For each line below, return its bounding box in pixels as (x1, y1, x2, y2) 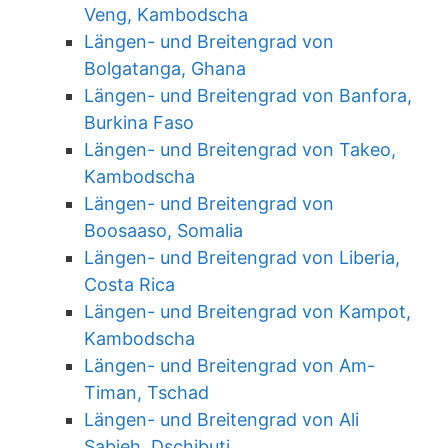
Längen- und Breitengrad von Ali (84, 409, 359, 430)
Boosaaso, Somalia (84, 220, 243, 241)
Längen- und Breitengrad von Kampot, (84, 301, 411, 322)
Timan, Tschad (84, 382, 209, 403)
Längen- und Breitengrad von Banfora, (84, 85, 412, 106)
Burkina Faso (84, 112, 194, 133)
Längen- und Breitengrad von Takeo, (84, 139, 396, 160)
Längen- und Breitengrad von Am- (84, 355, 375, 376)
